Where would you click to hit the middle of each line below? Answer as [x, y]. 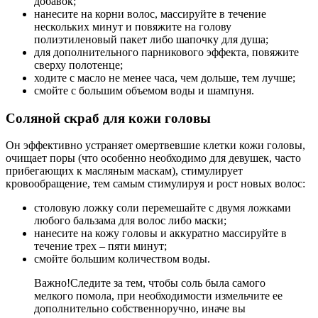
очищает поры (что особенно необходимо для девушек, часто [153, 158]
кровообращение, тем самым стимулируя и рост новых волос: [155, 184]
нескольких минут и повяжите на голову [133, 26]
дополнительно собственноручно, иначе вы [140, 309]
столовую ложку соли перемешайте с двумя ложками [163, 208]
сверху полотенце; [78, 65]
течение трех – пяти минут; [100, 246]
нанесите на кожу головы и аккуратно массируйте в [160, 234]
